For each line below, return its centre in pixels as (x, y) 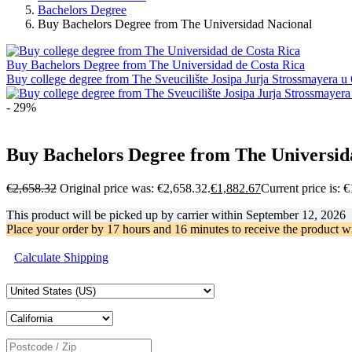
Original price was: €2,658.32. (135, 188)
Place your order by (57, 229)
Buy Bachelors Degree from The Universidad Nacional (175, 24)
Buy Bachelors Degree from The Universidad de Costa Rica (156, 64)
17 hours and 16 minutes (168, 229)
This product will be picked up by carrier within (126, 214)
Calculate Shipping (61, 257)
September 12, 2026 (296, 214)
